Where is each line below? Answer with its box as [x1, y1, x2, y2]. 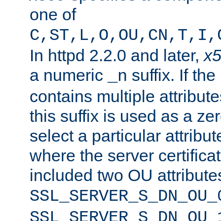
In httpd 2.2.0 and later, [30, 45, 204, 65]
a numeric [30, 65, 108, 84]
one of [30, 4, 76, 24]
